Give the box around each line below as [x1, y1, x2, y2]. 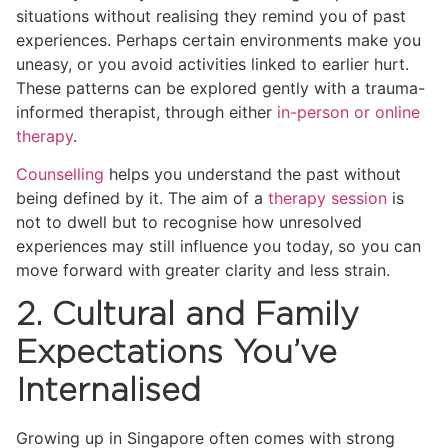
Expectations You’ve [16, 337, 337, 370]
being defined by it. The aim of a [16, 187, 268, 208]
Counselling [16, 163, 104, 184]
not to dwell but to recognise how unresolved [16, 211, 362, 232]
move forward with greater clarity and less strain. [16, 259, 390, 280]
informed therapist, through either [16, 101, 277, 122]
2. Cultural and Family [16, 299, 359, 332]
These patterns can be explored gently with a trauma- [16, 77, 425, 98]
